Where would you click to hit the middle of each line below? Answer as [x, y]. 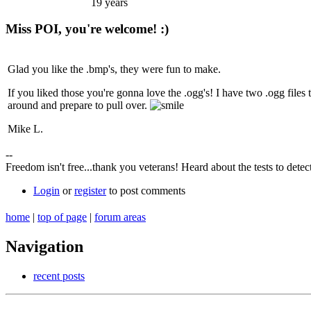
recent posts [59, 276]
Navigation [44, 246]
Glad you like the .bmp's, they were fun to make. [114, 69]
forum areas [120, 217]
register [90, 191]
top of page [62, 217]
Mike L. [25, 129]
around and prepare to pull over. [79, 106]
